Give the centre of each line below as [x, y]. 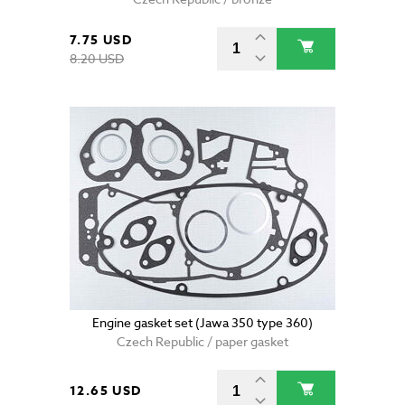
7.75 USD [101, 41]
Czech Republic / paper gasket [202, 342]
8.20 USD [97, 59]
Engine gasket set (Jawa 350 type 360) [202, 323]
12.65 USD [106, 391]
